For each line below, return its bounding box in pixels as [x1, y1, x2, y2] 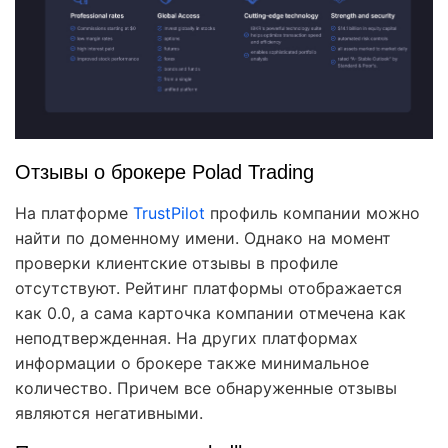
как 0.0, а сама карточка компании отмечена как [15, 303, 406, 324]
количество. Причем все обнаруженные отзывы [15, 378, 397, 399]
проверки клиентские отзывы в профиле [15, 253, 338, 274]
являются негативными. [15, 403, 203, 424]
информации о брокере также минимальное [15, 353, 369, 374]
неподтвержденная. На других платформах [15, 328, 358, 349]
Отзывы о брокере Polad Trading [15, 161, 314, 184]
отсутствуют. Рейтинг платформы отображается [15, 278, 402, 299]
